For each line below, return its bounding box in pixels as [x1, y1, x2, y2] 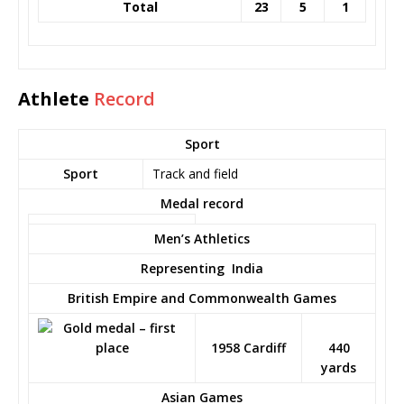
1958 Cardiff [211, 338, 286, 356]
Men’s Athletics [154, 229, 250, 247]
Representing [141, 259, 228, 277]
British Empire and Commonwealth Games [68, 289, 336, 307]
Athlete [18, 86, 94, 111]
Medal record [161, 194, 243, 212]
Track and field [152, 164, 238, 182]
